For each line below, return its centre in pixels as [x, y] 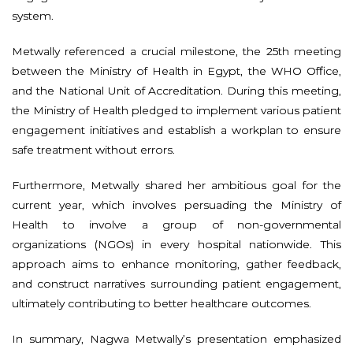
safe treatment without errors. [93, 149]
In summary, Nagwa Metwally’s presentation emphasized [176, 338]
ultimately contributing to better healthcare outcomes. [162, 303]
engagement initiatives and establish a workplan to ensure [176, 130]
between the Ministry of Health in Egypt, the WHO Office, [176, 71]
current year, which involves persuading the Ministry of [176, 204]
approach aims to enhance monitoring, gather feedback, [176, 264]
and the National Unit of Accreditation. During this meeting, [176, 90]
